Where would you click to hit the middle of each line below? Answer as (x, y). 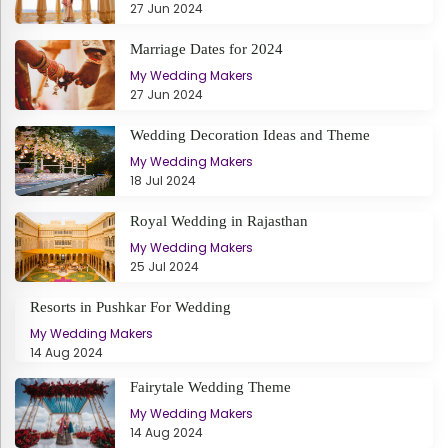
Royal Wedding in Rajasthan (219, 220)
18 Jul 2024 (163, 180)
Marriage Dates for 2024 (206, 48)
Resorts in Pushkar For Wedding (130, 306)
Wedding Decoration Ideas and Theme (250, 134)
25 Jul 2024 (164, 266)
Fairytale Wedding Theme (210, 386)
